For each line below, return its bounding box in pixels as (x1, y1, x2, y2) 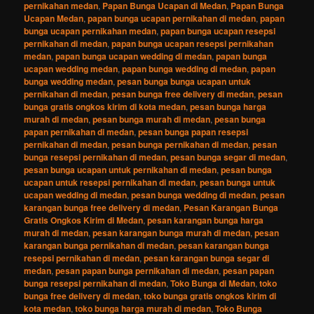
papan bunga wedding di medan (122, 62, 247, 75)
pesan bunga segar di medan (170, 150, 286, 163)
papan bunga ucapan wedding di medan (55, 49, 212, 62)
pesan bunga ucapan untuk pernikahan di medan (24, 163, 217, 176)
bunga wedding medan (24, 74, 114, 88)
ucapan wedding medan (24, 62, 118, 75)
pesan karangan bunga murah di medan (93, 226, 251, 239)
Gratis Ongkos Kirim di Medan (24, 213, 144, 226)
